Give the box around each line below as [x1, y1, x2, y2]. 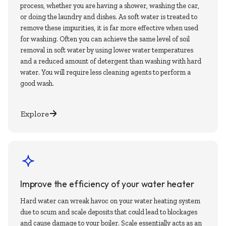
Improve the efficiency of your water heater [20, 178, 194, 190]
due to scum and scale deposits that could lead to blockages [20, 208, 197, 217]
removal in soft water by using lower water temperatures [20, 45, 193, 54]
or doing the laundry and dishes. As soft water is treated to [20, 12, 197, 21]
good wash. [20, 79, 54, 88]
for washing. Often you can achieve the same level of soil [20, 34, 190, 43]
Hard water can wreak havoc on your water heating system [20, 197, 200, 206]
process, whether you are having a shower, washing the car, [20, 1, 199, 10]
